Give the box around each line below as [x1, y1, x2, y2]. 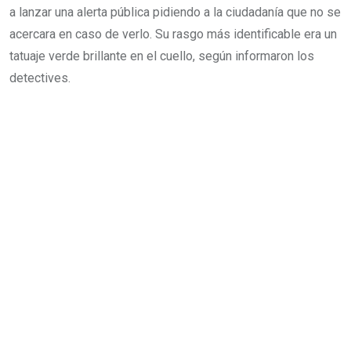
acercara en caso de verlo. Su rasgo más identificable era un [9, 27, 337, 42]
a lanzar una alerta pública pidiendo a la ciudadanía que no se [9, 5, 341, 20]
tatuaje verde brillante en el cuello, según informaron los [9, 49, 314, 63]
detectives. [9, 71, 71, 85]
